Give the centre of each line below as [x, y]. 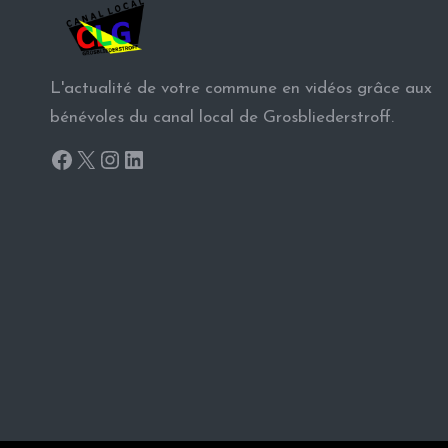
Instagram [151, 158]
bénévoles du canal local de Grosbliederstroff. [222, 117]
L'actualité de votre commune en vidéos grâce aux [241, 88]
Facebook [100, 158]
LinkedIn [166, 158]
